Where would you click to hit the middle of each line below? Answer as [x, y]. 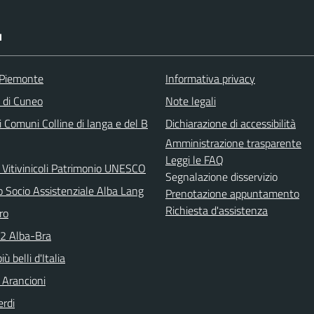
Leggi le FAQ [194, 160]
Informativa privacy [210, 78]
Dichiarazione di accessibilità [231, 123]
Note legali [191, 101]
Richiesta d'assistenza [217, 210]
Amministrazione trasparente [233, 143]
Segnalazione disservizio [221, 177]
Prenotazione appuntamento [232, 193]
